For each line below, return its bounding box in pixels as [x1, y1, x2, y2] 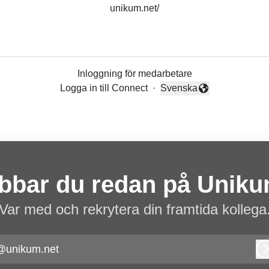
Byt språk [159, 89, 199, 100]
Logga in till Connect [59, 83, 148, 93]
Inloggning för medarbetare [77, 68, 192, 79]
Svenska [160, 83, 198, 93]
